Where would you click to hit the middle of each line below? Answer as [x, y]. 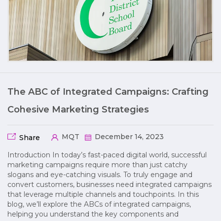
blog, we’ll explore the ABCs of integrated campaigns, [99, 204]
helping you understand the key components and [93, 214]
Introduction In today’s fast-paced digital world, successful [107, 155]
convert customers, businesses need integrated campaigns [110, 184]
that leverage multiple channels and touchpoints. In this [103, 194]
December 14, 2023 [128, 136]
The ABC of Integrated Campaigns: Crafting [108, 92]
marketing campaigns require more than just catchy [97, 165]
